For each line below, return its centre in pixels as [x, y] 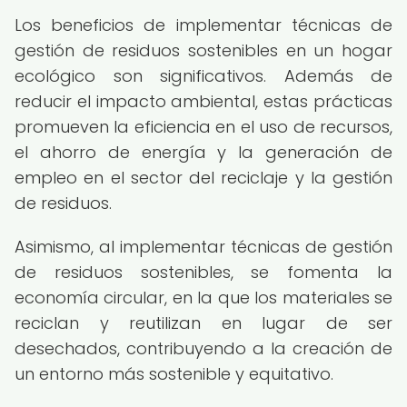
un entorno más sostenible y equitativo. [174, 374]
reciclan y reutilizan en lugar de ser [203, 323]
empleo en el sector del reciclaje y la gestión [203, 178]
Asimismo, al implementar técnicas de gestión [203, 247]
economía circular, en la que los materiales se [203, 298]
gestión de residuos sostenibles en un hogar [203, 50]
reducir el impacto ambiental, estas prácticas [203, 101]
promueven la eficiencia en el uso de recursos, [203, 127]
